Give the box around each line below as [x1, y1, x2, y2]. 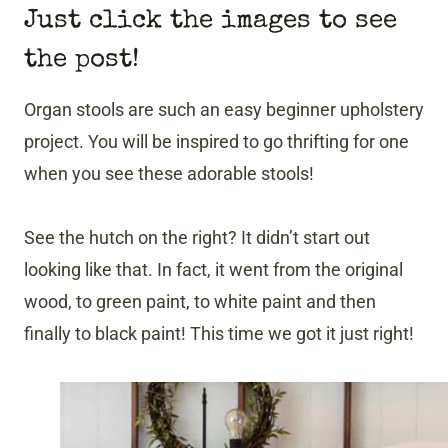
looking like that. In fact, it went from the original [24, 259, 403, 281]
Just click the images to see [24, 9, 397, 36]
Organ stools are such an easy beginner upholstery [24, 99, 424, 121]
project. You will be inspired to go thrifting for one [24, 131, 409, 153]
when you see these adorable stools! [24, 163, 314, 185]
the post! [24, 48, 139, 75]
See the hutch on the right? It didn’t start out [24, 227, 370, 249]
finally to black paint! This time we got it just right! [24, 323, 414, 345]
